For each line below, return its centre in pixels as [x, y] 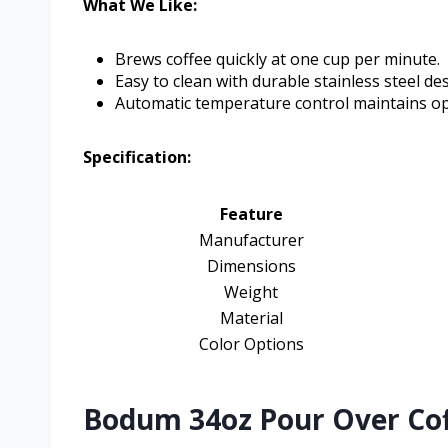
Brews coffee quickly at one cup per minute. [277, 59]
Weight [251, 292]
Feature [251, 214]
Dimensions [251, 266]
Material [251, 318]
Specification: [137, 157]
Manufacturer [251, 240]
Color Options [251, 344]
